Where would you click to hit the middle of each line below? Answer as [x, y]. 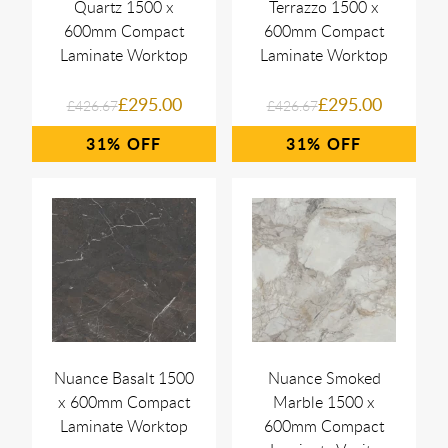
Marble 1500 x [324, 402]
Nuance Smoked [324, 378]
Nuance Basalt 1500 [124, 378]
